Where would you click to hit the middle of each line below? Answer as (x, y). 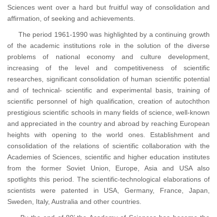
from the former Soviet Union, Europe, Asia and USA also (108, 168)
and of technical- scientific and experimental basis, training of (108, 90)
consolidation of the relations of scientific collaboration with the (108, 146)
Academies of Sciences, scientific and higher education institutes (108, 157)
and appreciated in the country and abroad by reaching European (108, 124)
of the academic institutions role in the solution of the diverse (108, 46)
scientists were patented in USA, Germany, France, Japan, (108, 191)
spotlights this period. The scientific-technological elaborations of (108, 179)
